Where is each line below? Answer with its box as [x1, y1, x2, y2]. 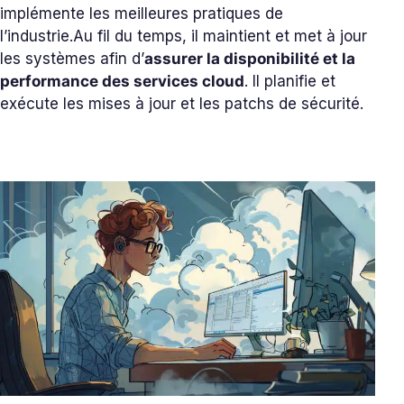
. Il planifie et [244, 72, 335, 90]
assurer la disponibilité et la [144, 50, 355, 68]
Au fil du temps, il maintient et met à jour [73, 27, 367, 45]
